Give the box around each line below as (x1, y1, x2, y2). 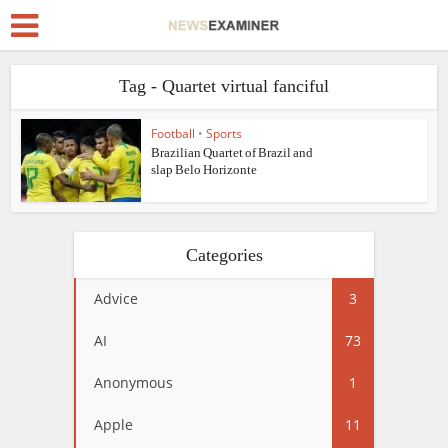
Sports (206, 125, 243, 142)
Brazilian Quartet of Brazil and (151, 145, 314, 160)
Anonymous (94, 372, 173, 392)
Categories (185, 244, 263, 265)
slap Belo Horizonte (151, 162, 258, 177)
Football (151, 125, 196, 142)
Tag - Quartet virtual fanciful (119, 76, 329, 96)
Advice (94, 288, 138, 308)
